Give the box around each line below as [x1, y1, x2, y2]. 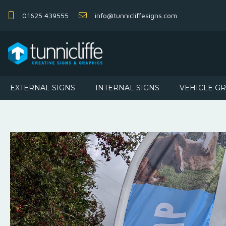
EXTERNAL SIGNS [10, 83, 75, 92]
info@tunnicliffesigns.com [95, 11, 177, 20]
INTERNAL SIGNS [95, 83, 159, 92]
